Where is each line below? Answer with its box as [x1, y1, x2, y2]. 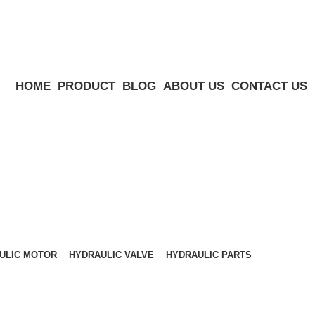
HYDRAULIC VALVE [69, 249, 154, 260]
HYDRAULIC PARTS [166, 249, 252, 260]
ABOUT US [162, 79, 224, 93]
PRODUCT [57, 79, 115, 93]
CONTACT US [231, 79, 307, 93]
